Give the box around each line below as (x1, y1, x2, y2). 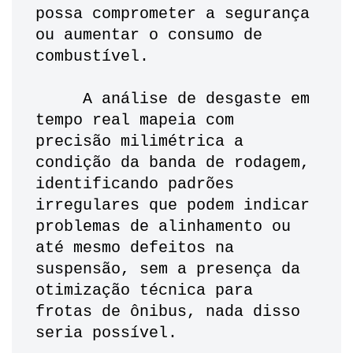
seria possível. (35, 324, 187, 343)
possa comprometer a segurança (35, 5, 310, 24)
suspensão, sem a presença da (35, 260, 300, 279)
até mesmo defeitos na (35, 239, 234, 258)
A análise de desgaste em (35, 90, 83, 109)
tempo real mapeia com (35, 111, 234, 130)
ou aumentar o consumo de (35, 26, 262, 45)
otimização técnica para (35, 281, 253, 300)
